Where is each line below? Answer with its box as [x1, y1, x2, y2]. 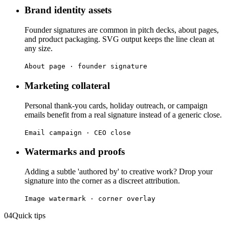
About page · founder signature [25, 62, 147, 71]
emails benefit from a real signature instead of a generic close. [25, 110, 222, 119]
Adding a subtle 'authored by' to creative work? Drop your [25, 167, 213, 176]
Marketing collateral [25, 80, 110, 91]
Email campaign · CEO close [25, 128, 131, 136]
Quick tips [12, 211, 45, 220]
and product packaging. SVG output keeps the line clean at [25, 35, 214, 44]
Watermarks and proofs [25, 146, 125, 157]
